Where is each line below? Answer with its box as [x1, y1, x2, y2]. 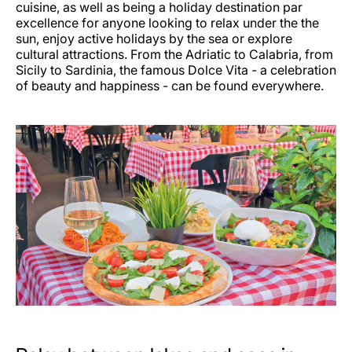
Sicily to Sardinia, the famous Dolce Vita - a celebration [16, 62, 336, 79]
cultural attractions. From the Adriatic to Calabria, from [16, 46, 333, 63]
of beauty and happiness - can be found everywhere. [16, 78, 327, 94]
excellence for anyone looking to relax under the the [16, 15, 319, 31]
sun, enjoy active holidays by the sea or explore [16, 31, 292, 47]
